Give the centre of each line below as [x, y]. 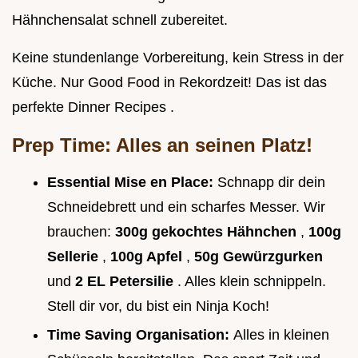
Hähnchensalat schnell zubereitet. [120, 20]
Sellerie [75, 256]
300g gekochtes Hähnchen [208, 231]
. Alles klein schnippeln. [252, 281]
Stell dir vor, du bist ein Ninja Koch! [158, 306]
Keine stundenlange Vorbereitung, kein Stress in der [178, 57]
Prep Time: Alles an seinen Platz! [162, 145]
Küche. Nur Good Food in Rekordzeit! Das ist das [169, 82]
